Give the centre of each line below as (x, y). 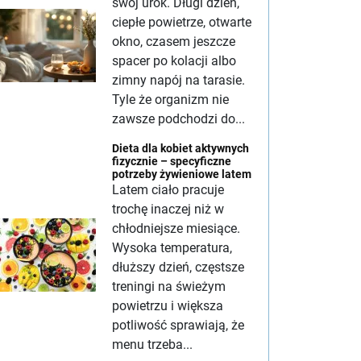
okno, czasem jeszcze (174, 41)
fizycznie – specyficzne (172, 161)
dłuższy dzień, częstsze (178, 267)
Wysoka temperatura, (172, 248)
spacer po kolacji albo (174, 61)
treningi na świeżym (169, 286)
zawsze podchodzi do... (178, 119)
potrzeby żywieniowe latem (182, 174)
